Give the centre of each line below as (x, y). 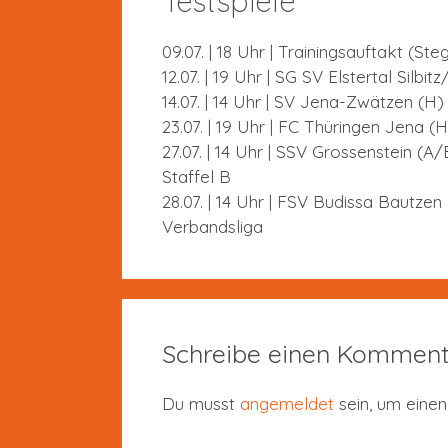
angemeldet (287, 403)
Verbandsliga (212, 226)
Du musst (201, 403)
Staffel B (196, 176)
